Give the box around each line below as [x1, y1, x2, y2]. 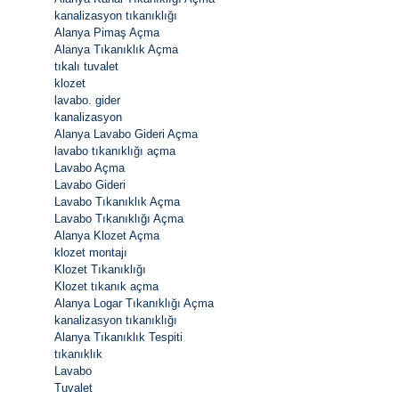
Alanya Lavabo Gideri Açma [54, 126, 198, 141]
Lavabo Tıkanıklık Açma [54, 194, 180, 208]
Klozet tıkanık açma [54, 279, 159, 293]
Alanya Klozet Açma [54, 228, 159, 242]
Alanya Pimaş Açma [54, 25, 159, 39]
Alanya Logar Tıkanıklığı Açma [54, 296, 214, 310]
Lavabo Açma [54, 160, 125, 175]
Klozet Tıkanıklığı [54, 262, 146, 276]
